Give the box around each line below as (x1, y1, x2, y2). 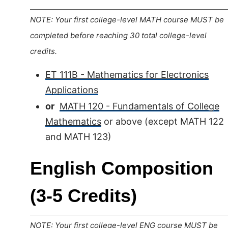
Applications (45, 84, 98, 95)
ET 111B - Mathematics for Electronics (45, 69, 209, 80)
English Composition (30, 158, 213, 179)
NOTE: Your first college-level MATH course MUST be (30, 15, 224, 24)
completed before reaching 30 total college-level (30, 31, 207, 40)
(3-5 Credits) (30, 185, 137, 206)
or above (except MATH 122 (101, 116, 224, 127)
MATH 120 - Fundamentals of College (60, 101, 219, 111)
